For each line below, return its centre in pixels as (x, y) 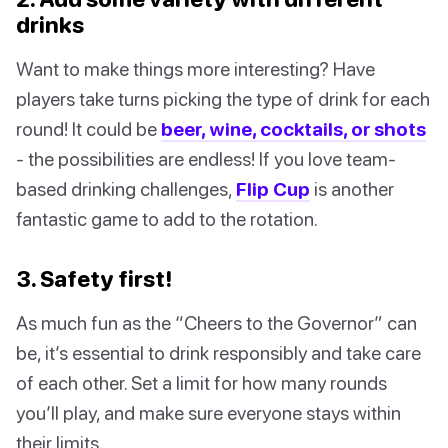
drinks (50, 24)
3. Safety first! (94, 278)
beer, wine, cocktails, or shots (293, 128)
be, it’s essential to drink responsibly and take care (218, 352)
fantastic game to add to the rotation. (167, 218)
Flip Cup (273, 188)
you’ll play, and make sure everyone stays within (208, 412)
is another (352, 188)
